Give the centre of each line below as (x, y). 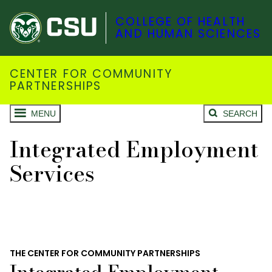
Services (52, 174)
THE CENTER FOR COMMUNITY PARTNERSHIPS (105, 253)
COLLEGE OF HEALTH (180, 22)
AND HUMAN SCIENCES (188, 34)
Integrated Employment (134, 150)
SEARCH (240, 114)
